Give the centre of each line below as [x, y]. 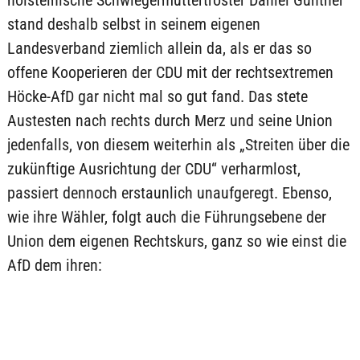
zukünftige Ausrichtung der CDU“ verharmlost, [153, 169]
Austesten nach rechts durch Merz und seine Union [170, 121]
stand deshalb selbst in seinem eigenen [133, 24]
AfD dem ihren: [54, 265]
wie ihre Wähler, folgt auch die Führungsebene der [166, 217]
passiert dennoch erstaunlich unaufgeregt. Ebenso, [169, 193]
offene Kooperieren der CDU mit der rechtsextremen [170, 72]
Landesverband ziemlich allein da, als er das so [159, 48]
